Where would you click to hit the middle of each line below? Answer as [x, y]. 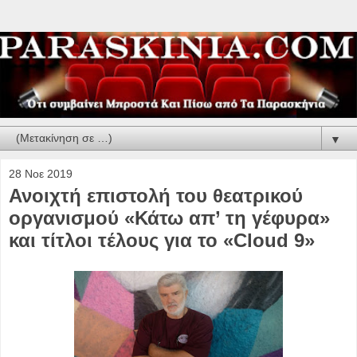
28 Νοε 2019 [41, 173]
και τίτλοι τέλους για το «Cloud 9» [162, 240]
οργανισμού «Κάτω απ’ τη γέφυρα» [169, 218]
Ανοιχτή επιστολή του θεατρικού [156, 195]
